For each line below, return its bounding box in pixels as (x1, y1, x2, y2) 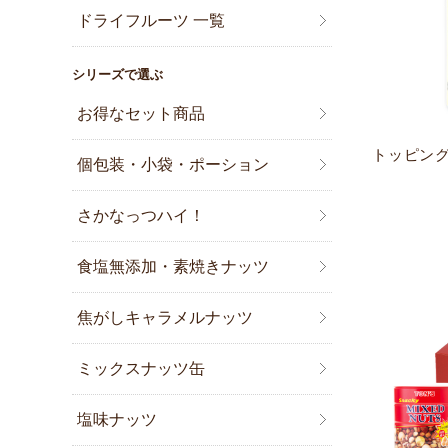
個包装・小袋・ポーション (77, 156, 270, 174)
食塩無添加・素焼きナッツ (77, 258, 270, 276)
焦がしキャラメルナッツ (77, 309, 254, 327)
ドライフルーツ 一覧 (77, 12, 226, 30)
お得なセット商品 (77, 105, 206, 123)
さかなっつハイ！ (77, 207, 206, 225)
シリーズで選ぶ (72, 67, 163, 83)
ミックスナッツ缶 (77, 360, 206, 378)
